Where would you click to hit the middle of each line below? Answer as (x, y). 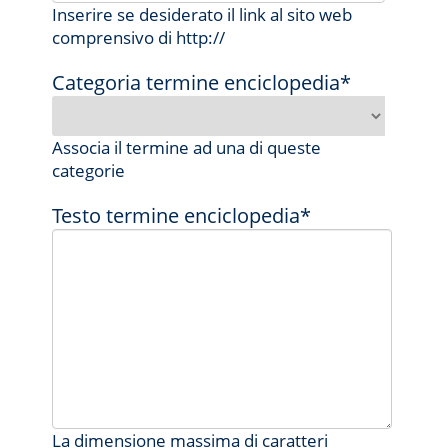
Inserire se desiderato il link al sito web (202, 15)
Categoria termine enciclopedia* (202, 83)
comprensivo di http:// (139, 38)
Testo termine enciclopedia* (182, 216)
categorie (89, 171)
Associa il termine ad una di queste (187, 148)
